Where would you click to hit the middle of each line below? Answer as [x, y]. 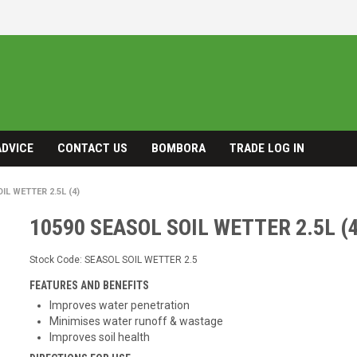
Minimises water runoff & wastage [137, 321]
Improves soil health [100, 337]
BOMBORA [178, 148]
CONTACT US [92, 148]
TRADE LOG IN [267, 148]
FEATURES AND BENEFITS [90, 285]
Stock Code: [56, 260]
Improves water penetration [120, 305]
